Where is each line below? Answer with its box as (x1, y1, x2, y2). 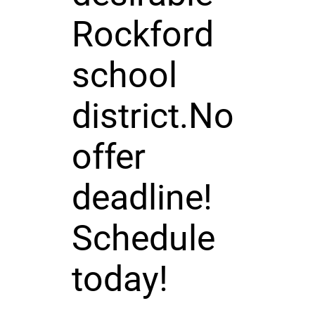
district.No (71, 95, 234, 136)
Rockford (71, 13, 214, 55)
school (71, 54, 177, 96)
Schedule (71, 217, 215, 259)
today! (71, 258, 168, 300)
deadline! (71, 176, 212, 218)
